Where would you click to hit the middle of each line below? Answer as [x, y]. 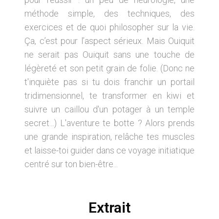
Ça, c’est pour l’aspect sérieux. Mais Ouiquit [109, 41]
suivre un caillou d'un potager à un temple [109, 109]
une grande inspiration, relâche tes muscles [109, 136]
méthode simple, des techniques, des [109, 13]
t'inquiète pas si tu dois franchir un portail [109, 82]
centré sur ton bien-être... [71, 164]
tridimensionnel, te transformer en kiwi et [109, 95]
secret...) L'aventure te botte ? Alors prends [109, 123]
